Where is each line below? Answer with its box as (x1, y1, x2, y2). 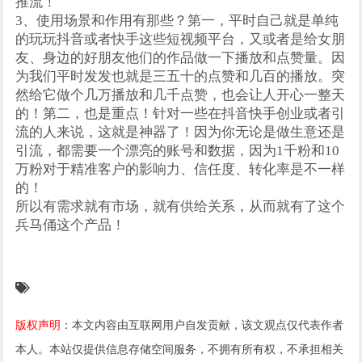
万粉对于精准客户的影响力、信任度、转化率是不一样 (15, 162, 346, 177)
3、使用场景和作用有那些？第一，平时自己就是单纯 (15, 13, 339, 28)
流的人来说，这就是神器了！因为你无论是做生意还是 (15, 124, 346, 140)
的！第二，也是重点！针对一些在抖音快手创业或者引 (15, 106, 346, 121)
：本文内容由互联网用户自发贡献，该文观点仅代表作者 (61, 318, 344, 331)
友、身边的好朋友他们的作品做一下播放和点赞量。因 (15, 50, 346, 65)
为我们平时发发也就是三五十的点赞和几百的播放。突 (15, 69, 346, 84)
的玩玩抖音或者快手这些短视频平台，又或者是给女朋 (15, 32, 346, 47)
